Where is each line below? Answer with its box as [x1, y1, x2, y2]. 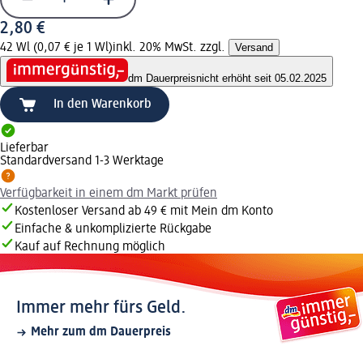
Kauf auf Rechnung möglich [15, 241, 165, 254]
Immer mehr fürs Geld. [16, 299, 186, 318]
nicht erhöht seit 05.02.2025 [196, 72, 327, 85]
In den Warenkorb [53, 98, 152, 112]
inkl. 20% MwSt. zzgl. [113, 41, 228, 54]
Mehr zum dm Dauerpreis [31, 326, 171, 340]
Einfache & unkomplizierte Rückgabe [15, 223, 211, 237]
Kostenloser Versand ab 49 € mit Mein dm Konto [15, 205, 273, 219]
